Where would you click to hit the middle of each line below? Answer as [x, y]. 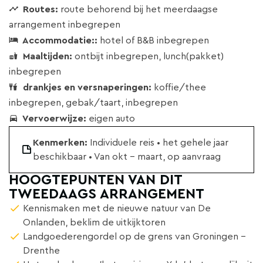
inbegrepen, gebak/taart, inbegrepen [93, 103]
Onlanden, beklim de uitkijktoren [94, 223]
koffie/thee [179, 88]
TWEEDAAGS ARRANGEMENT [107, 195]
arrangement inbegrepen [65, 25]
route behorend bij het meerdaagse [138, 10]
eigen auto [111, 119]
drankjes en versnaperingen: [86, 88]
